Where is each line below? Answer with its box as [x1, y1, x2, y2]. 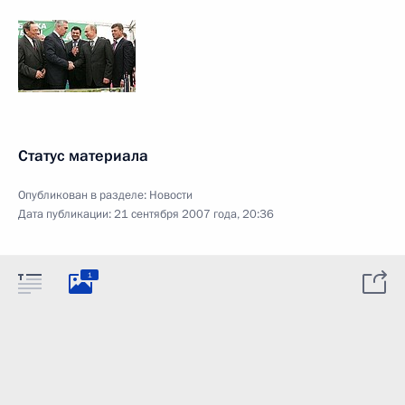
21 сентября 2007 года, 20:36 [114, 206, 274, 222]
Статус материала [18, 146, 148, 166]
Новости [149, 187, 193, 203]
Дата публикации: [18, 206, 114, 222]
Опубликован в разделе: [18, 187, 149, 203]
